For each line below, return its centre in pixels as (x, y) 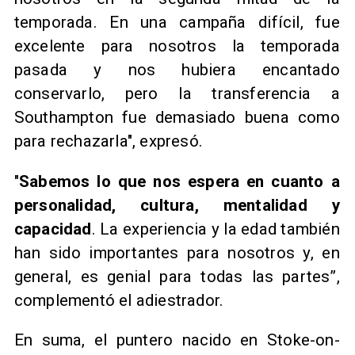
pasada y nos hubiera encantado (177, 70)
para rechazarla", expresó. (108, 141)
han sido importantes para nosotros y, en (177, 252)
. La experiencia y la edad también (216, 229)
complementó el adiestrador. (119, 300)
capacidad (53, 229)
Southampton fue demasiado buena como (177, 118)
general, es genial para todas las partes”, (177, 276)
